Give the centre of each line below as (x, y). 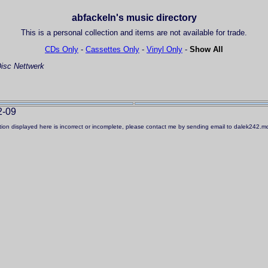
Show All (206, 50)
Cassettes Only (112, 50)
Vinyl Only (165, 50)
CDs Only (62, 50)
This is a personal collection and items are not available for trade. (134, 33)
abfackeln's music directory (134, 18)
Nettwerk (28, 66)
